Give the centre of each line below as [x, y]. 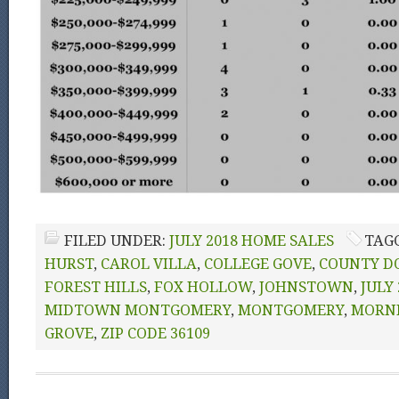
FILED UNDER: [117, 241]
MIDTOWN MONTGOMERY [138, 310]
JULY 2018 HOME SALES [252, 241]
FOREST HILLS [96, 287]
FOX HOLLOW [203, 287]
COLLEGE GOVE [258, 264]
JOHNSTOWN [306, 287]
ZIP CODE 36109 [155, 334]
